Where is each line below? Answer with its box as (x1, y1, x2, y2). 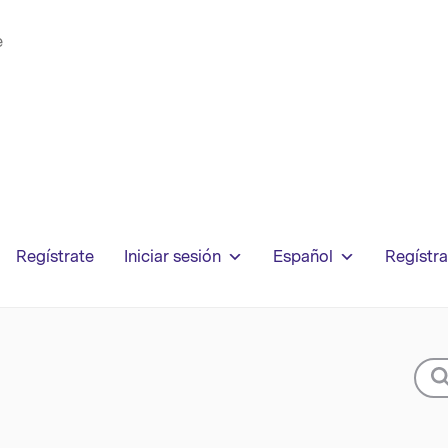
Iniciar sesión (124, 247, 221, 266)
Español (273, 247, 333, 266)
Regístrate (16, 247, 94, 266)
